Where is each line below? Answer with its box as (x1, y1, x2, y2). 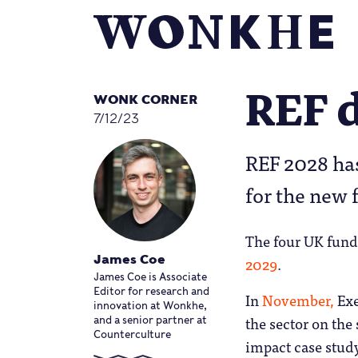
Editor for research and (93, 285, 209, 298)
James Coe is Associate (93, 271, 207, 284)
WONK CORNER (93, 92, 197, 107)
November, (262, 287, 337, 312)
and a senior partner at (93, 314, 207, 327)
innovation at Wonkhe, (93, 300, 207, 312)
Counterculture (93, 328, 171, 341)
